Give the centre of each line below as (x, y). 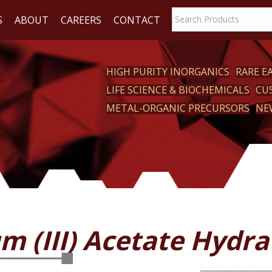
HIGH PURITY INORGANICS (168, 72)
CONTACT (137, 20)
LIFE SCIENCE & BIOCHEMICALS (178, 90)
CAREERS (81, 20)
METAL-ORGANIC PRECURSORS (178, 108)
